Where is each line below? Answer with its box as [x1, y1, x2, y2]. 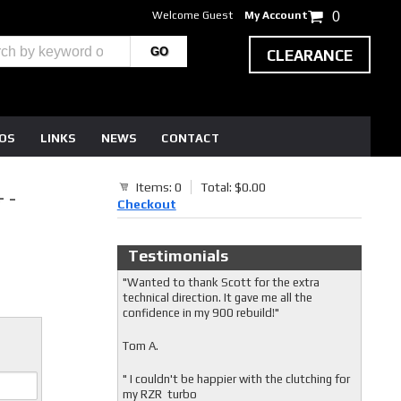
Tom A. [122, 339, 158, 353]
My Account [244, 9, 309, 21]
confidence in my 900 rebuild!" [122, 306, 282, 320]
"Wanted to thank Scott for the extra [122, 276, 320, 289]
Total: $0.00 [200, 180, 266, 194]
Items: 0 [135, 180, 182, 194]
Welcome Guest [152, 9, 234, 21]
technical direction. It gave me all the [122, 291, 312, 304]
